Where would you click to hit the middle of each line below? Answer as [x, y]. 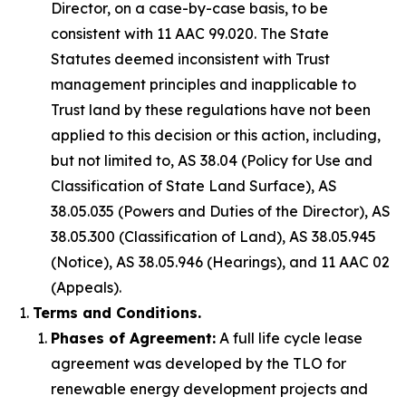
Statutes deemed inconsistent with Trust [190, 59]
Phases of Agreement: [133, 338]
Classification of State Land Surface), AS [194, 186]
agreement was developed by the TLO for [198, 363]
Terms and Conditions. [117, 313]
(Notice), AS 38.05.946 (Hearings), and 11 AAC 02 [220, 262]
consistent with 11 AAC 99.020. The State [190, 34]
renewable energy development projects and [209, 389]
